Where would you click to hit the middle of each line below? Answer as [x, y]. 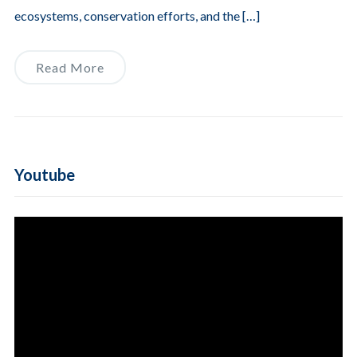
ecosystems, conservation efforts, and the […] [137, 16]
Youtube [44, 175]
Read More [70, 68]
